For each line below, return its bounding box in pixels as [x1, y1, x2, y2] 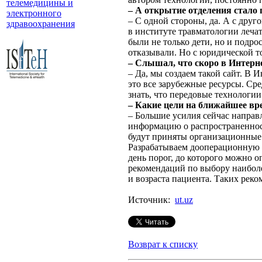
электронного [6, 8, 61, 18]
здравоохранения [6, 19, 75, 29]
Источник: [128, 195, 175, 205]
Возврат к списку [128, 239, 198, 250]
